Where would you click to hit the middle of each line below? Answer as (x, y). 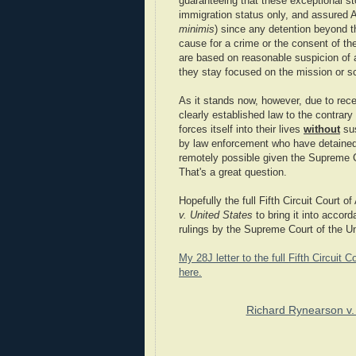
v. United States (216, 216)
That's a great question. (233, 173)
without (322, 130)
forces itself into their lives (241, 130)
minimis (197, 30)
